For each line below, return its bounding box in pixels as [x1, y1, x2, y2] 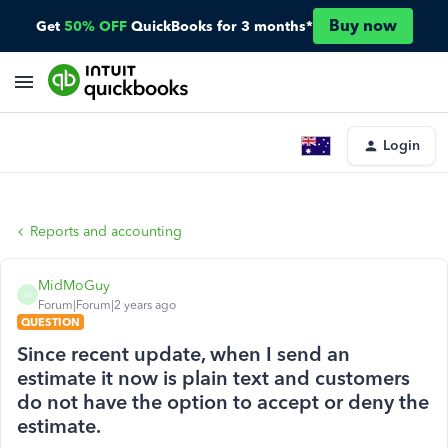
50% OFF [63, 17, 127, 35]
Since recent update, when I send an [17, 342, 350, 366]
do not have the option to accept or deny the [17, 390, 429, 414]
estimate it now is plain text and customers [17, 366, 410, 390]
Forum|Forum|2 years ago [38, 298, 176, 312]
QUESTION [21, 315, 80, 329]
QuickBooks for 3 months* [130, 17, 313, 35]
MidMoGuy [38, 277, 110, 294]
